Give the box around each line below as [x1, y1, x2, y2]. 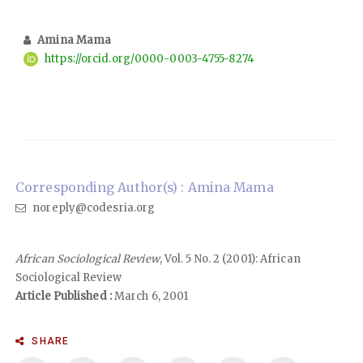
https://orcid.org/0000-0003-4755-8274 [45, 51, 254, 66]
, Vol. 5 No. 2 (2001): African [159, 251, 301, 266]
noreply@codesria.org [30, 200, 156, 215]
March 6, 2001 [111, 288, 189, 303]
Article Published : [15, 288, 112, 303]
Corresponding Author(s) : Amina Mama [15, 179, 274, 195]
